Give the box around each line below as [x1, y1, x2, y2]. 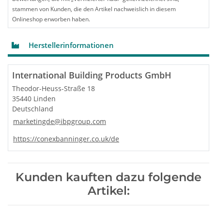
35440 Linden [12, 93, 56, 103]
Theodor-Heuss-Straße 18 [12, 83, 95, 93]
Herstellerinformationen [27, 40, 114, 50]
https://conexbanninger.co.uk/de [13, 134, 119, 143]
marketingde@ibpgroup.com [13, 116, 106, 126]
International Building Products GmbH [12, 69, 171, 81]
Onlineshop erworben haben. [12, 15, 90, 23]
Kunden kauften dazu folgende [15, 170, 201, 184]
